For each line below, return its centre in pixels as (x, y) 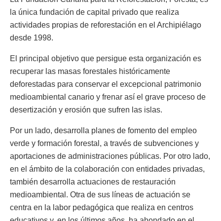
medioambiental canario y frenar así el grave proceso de (108, 97)
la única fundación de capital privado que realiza (94, 12)
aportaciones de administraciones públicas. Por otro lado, (110, 156)
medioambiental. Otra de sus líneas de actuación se (100, 194)
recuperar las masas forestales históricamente (90, 71)
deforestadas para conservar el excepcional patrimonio (106, 84)
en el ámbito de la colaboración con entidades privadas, (107, 169)
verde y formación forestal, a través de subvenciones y (104, 143)
